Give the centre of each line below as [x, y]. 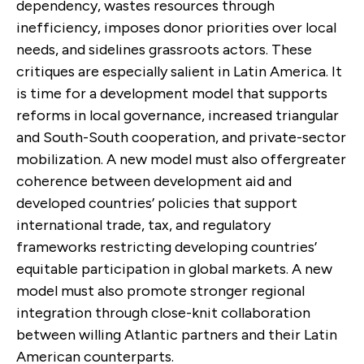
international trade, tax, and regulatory [143, 225]
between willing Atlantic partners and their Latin [177, 334]
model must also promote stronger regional [160, 290]
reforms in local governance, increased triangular [178, 115]
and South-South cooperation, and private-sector [181, 137]
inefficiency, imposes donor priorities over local [176, 27]
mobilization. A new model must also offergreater [181, 159]
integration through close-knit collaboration [163, 312]
